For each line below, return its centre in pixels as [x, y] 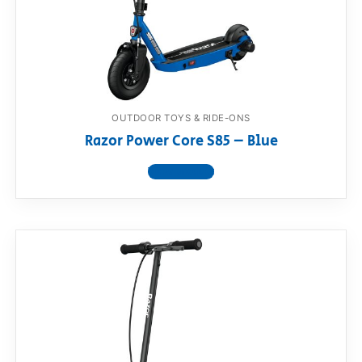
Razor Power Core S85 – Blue [181, 142]
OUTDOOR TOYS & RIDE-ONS [181, 118]
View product [181, 172]
